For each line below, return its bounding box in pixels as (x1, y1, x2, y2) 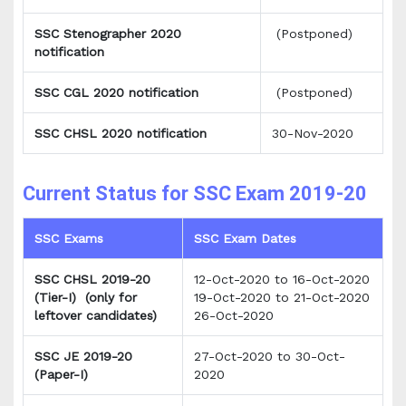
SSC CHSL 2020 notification (34, 125, 207, 140)
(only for (76, 289, 137, 304)
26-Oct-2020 (194, 307, 274, 323)
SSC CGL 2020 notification (34, 84, 198, 100)
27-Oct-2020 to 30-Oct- (194, 348, 345, 363)
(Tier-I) (34, 289, 76, 304)
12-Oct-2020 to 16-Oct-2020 (194, 271, 370, 286)
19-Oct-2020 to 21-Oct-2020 (194, 289, 370, 304)
